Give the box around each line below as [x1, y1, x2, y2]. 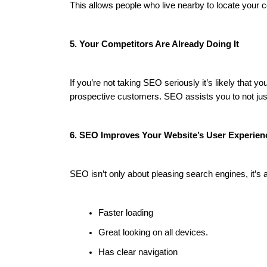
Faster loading [98, 208, 153, 218]
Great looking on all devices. [98, 228, 208, 237]
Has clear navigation [98, 247, 178, 257]
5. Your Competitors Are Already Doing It [70, 39, 239, 49]
